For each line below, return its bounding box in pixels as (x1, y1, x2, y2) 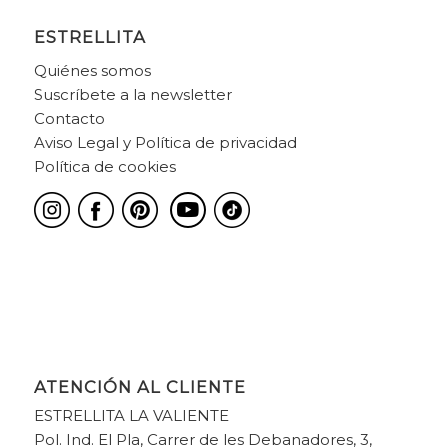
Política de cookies (33, 156, 176, 176)
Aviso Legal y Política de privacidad (33, 132, 297, 152)
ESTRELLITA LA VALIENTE (33, 406, 229, 426)
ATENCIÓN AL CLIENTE (33, 377, 246, 398)
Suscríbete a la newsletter (33, 84, 232, 104)
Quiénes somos (33, 60, 151, 80)
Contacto (33, 108, 105, 128)
